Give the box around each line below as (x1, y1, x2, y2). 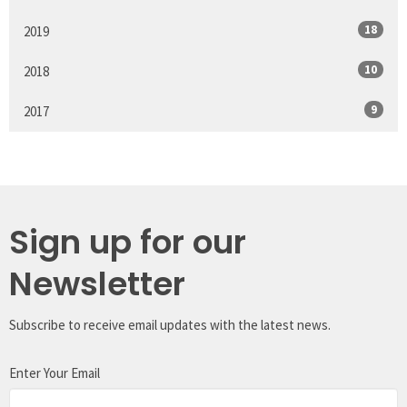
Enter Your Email (9, 363, 100, 382)
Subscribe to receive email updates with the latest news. (9, 315, 331, 333)
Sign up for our (9, 218, 246, 265)
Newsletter (9, 260, 185, 307)
